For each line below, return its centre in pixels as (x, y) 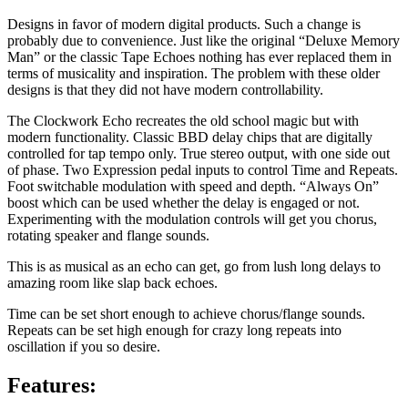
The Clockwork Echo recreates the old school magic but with (183, 121)
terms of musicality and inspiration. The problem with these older (194, 74)
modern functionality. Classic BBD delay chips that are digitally (190, 138)
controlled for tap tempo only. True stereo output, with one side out (199, 154)
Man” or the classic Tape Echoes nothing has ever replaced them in (199, 57)
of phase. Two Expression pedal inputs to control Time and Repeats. (203, 170)
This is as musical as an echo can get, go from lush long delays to (194, 267)
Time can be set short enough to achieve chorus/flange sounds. (186, 314)
